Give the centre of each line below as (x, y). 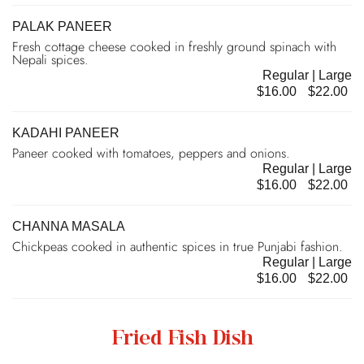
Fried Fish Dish (182, 339)
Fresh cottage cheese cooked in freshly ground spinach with (174, 46)
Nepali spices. (50, 59)
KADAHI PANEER (66, 132)
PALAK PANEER (62, 26)
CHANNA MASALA (69, 226)
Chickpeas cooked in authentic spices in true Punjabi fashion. (178, 246)
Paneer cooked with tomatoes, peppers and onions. (151, 153)
